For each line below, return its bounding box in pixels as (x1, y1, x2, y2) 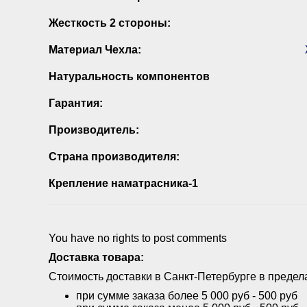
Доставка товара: (49, 251, 144, 263)
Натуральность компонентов (49, 70, 210, 82)
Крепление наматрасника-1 (49, 177, 198, 189)
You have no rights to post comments (49, 232, 227, 244)
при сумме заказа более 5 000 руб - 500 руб (76, 289, 297, 302)
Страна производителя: (49, 150, 180, 162)
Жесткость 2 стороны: (49, 16, 171, 29)
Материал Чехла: (49, 43, 141, 56)
